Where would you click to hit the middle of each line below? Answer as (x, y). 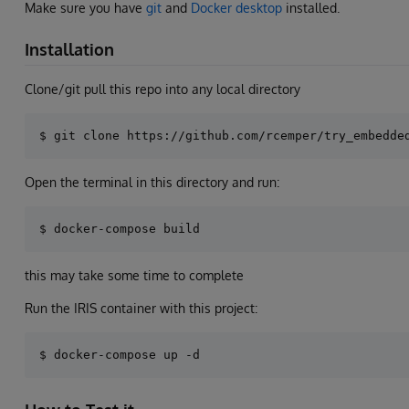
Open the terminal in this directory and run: (152, 182)
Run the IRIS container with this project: (141, 308)
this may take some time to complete (134, 275)
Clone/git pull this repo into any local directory (163, 89)
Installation (69, 50)
